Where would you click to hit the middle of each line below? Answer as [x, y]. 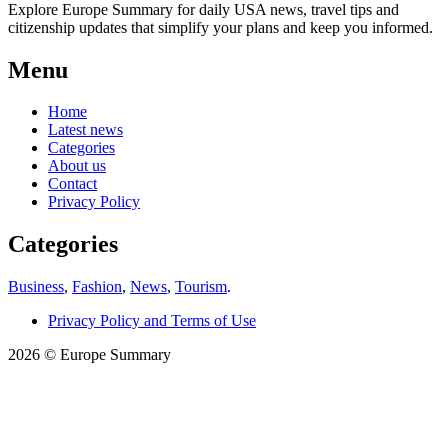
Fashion [97, 287]
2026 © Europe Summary [89, 355]
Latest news [85, 130]
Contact [72, 184]
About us [77, 166]
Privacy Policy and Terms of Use [152, 321]
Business [36, 287]
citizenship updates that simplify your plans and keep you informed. [220, 27]
